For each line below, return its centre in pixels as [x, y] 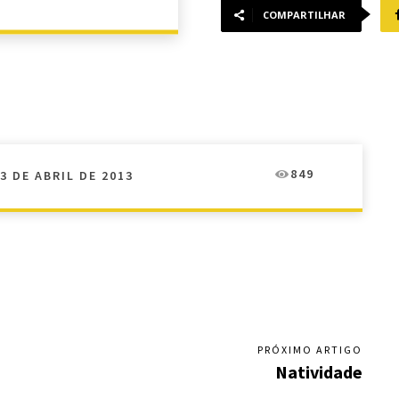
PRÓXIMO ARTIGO [309, 350]
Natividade [318, 372]
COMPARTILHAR [304, 15]
